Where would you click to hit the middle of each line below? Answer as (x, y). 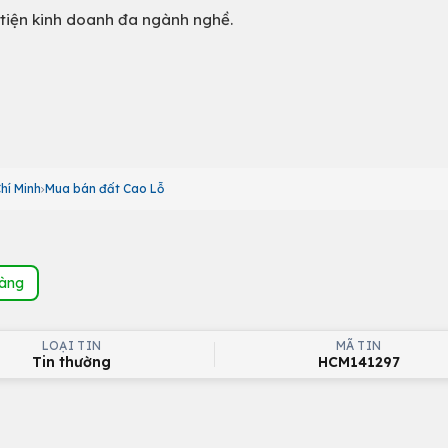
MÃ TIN (358, 345)
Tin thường (71, 362)
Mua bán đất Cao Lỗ (104, 188)
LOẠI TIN (71, 345)
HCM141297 (358, 362)
